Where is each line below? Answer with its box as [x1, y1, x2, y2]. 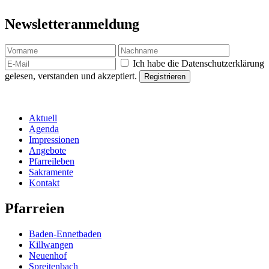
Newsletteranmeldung [5, 16, 139, 32]
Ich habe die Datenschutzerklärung [130, 58, 264, 69]
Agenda [29, 124, 59, 134]
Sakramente [29, 167, 73, 178]
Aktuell [29, 113, 57, 124]
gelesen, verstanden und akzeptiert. [5, 71, 139, 82]
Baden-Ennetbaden [29, 229, 101, 240]
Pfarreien [5, 201, 64, 217]
